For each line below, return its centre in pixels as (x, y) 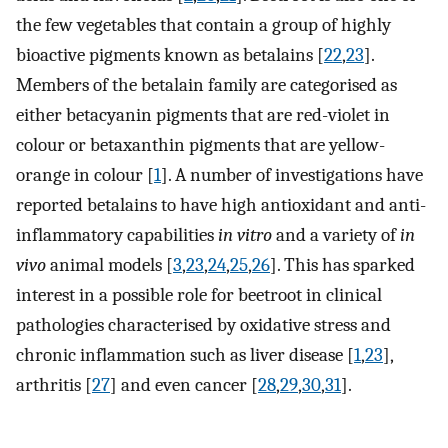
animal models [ (109, 264)
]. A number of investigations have (292, 174)
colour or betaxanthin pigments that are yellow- (200, 144)
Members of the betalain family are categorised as (206, 84)
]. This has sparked (342, 264)
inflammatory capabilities (117, 234)
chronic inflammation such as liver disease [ (185, 354)
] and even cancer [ (184, 384)
